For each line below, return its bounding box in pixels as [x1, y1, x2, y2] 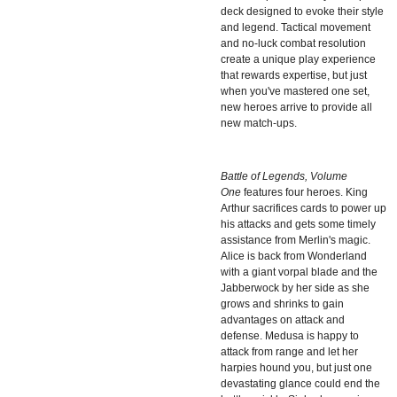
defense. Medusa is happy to [221, 329, 359, 342]
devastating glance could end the [221, 377, 380, 390]
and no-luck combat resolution [221, 36, 366, 50]
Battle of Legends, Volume [221, 169, 347, 183]
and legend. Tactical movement [221, 20, 370, 34]
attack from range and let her [221, 345, 358, 358]
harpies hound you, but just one [221, 361, 372, 374]
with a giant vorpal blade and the [221, 265, 378, 278]
